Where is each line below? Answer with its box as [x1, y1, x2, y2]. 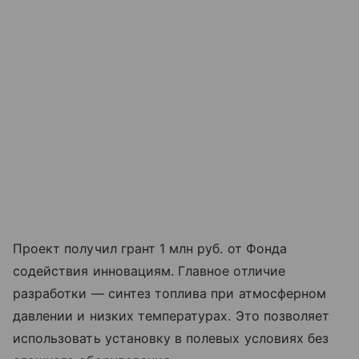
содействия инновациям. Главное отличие [13, 262, 285, 279]
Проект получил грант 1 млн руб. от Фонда [13, 240, 287, 256]
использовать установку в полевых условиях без [13, 329, 329, 346]
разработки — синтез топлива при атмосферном [13, 284, 327, 301]
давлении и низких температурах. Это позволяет [13, 307, 330, 324]
